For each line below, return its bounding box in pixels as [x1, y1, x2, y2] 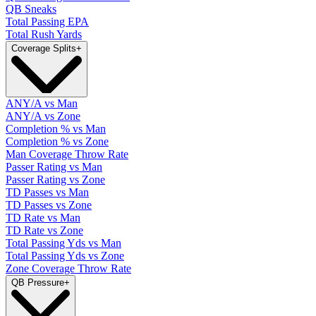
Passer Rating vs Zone [6, 174, 105, 186]
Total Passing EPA [6, 16, 89, 28]
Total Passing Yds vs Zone [6, 250, 124, 262]
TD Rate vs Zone [6, 224, 83, 237]
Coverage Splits [11, 43, 76, 54]
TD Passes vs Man [6, 186, 89, 199]
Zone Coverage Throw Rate [6, 262, 131, 275]
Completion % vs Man [6, 123, 106, 135]
